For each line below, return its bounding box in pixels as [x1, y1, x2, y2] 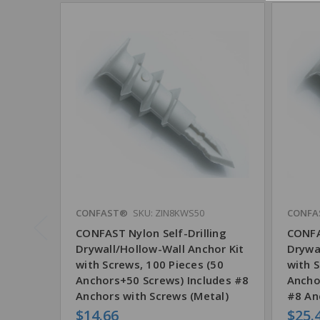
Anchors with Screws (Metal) [76, 289, 229, 304]
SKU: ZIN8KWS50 [133, 206, 204, 220]
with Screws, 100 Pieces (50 [76, 257, 224, 272]
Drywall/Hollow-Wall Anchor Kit [76, 241, 244, 256]
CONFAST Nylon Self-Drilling [76, 226, 226, 241]
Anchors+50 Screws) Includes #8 [76, 273, 249, 288]
